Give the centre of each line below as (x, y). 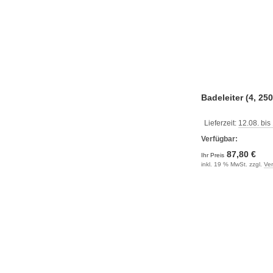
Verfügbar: (219, 139)
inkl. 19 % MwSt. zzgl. (232, 164)
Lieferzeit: (221, 123)
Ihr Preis (214, 155)
